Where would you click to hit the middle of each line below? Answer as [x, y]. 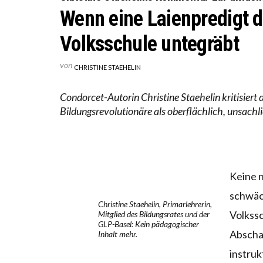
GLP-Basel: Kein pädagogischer [148, 224]
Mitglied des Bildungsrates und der [154, 214]
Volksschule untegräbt [149, 44]
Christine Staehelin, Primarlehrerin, [155, 204]
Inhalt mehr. [117, 234]
